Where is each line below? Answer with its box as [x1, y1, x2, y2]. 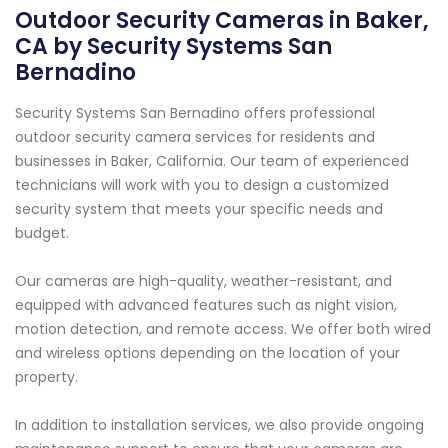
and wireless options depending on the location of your [15, 343, 400, 364]
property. [15, 367, 78, 388]
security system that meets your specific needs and [15, 199, 383, 220]
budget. [15, 223, 69, 244]
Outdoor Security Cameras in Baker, [15, 5, 429, 37]
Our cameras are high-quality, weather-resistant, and [15, 271, 392, 292]
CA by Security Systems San [15, 31, 332, 63]
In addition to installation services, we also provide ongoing [15, 415, 424, 436]
